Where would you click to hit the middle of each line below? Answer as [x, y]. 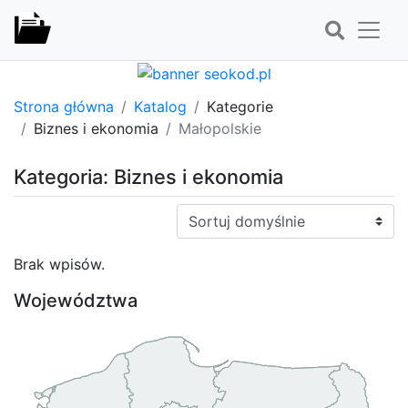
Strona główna [64, 106]
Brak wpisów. [59, 264]
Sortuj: [199, 214]
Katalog [160, 106]
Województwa [76, 300]
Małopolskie [220, 128]
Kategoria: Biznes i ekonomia [148, 176]
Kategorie [240, 106]
